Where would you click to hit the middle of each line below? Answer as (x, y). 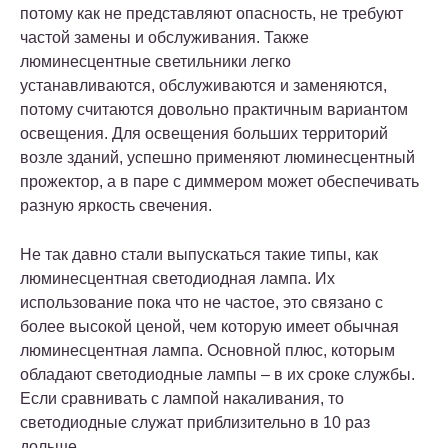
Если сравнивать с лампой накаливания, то (182, 399)
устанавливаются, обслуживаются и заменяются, (203, 86)
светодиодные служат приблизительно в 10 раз (195, 423)
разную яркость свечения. (116, 206)
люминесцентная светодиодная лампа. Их (177, 279)
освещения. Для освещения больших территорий (204, 134)
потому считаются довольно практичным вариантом (214, 110)
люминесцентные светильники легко (155, 62)
